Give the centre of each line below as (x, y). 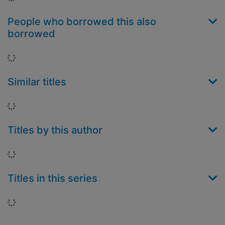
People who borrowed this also (82, 22)
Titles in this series (52, 179)
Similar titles (37, 82)
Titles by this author (55, 130)
